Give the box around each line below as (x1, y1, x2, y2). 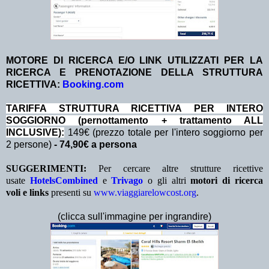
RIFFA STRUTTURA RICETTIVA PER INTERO (19, 103, 263, 114)
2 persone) (6, 139, 54, 150)
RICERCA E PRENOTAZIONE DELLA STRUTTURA (6, 67, 263, 78)
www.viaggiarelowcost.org (94, 187, 196, 198)
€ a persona (83, 139, 139, 150)
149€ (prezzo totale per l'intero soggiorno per (64, 127, 263, 138)
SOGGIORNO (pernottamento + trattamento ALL (6, 115, 263, 126)
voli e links (6, 187, 49, 198)
